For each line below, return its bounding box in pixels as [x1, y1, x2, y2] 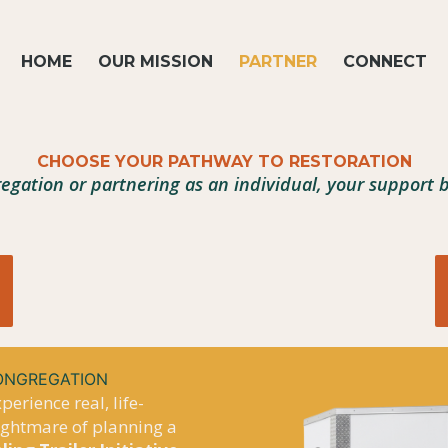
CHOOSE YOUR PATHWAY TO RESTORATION [36, 152, 412, 172]
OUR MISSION [97, 51, 213, 71]
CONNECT [342, 51, 427, 71]
